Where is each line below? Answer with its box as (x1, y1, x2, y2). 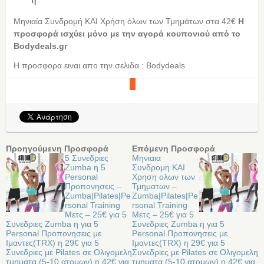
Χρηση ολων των (132, 171, 195, 181)
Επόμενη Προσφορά (132, 143, 215, 153)
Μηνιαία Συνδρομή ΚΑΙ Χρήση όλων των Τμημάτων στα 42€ (13, 16, 238, 26)
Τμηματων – (132, 181, 177, 191)
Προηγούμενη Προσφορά (6, 143, 108, 153)
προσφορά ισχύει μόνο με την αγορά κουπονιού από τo (13, 28, 240, 38)
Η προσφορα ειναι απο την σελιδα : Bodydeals (13, 61, 185, 71)
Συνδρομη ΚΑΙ (132, 162, 185, 172)
